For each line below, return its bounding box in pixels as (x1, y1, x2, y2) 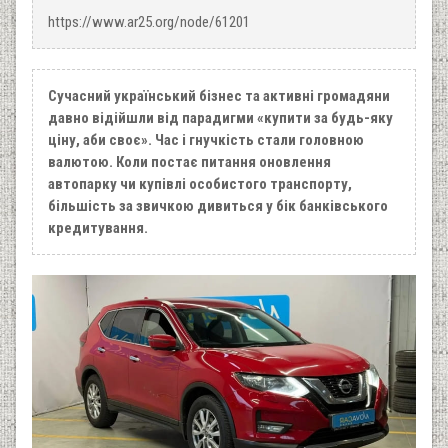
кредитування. (48, 218, 148, 237)
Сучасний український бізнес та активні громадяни (48, 86, 390, 105)
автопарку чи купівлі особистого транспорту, (48, 174, 352, 193)
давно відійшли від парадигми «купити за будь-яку (48, 108, 393, 127)
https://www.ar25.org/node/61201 (48, 12, 250, 31)
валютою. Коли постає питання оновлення (48, 152, 331, 171)
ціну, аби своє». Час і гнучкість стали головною (48, 130, 364, 149)
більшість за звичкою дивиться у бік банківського (48, 196, 388, 215)
